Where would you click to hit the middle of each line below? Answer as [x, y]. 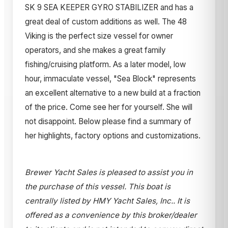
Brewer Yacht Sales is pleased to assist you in [109, 172]
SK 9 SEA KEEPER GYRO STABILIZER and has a [109, 7]
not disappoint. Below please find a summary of [108, 121]
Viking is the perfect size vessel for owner [99, 36]
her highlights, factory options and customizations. [113, 135]
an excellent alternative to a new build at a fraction [113, 93]
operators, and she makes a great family [95, 50]
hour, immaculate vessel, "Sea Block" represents [110, 78]
